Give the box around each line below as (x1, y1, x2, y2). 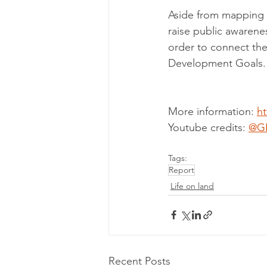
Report (169, 164, 194, 175)
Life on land (170, 180, 214, 191)
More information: (168, 104, 257, 118)
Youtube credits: (168, 120, 249, 134)
